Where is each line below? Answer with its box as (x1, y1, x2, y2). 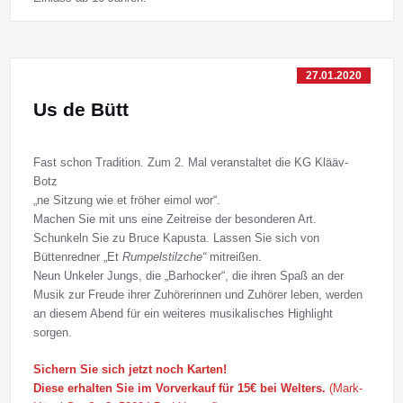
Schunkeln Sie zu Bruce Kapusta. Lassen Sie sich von (32, 231, 319, 246)
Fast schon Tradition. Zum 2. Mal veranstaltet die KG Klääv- (32, 156, 348, 170)
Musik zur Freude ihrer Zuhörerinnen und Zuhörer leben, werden (32, 288, 363, 302)
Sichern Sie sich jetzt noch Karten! (32, 363, 227, 377)
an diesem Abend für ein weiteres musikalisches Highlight (32, 307, 333, 321)
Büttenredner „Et (32, 250, 122, 264)
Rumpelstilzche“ (121, 250, 210, 264)
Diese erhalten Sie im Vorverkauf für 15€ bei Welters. (32, 381, 326, 396)
